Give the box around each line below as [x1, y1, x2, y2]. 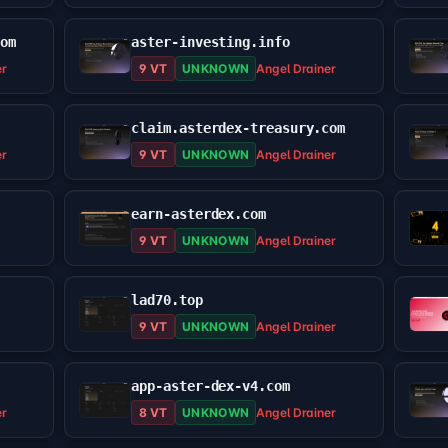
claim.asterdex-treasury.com [131, 120, 346, 137]
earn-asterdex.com [131, 206, 266, 223]
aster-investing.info [131, 34, 290, 51]
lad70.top [131, 292, 203, 309]
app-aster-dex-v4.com [131, 378, 290, 395]
